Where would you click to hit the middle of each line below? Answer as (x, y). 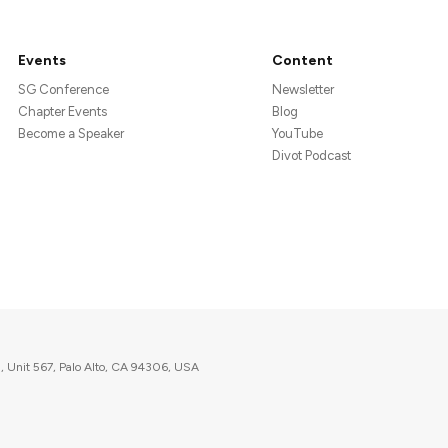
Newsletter (302, 89)
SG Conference (63, 89)
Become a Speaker (70, 133)
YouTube (297, 133)
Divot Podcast (311, 155)
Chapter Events (62, 111)
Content (302, 60)
